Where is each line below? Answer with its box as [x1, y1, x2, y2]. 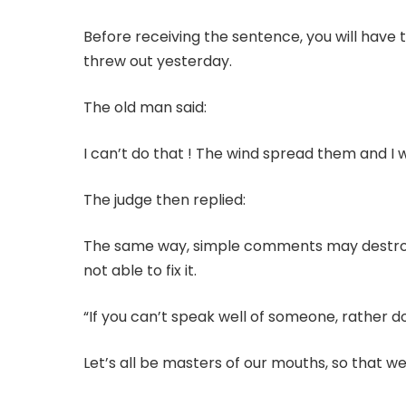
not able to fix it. [83, 260, 197, 282]
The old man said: [83, 97, 207, 119]
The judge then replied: [83, 189, 246, 211]
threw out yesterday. [83, 51, 232, 72]
